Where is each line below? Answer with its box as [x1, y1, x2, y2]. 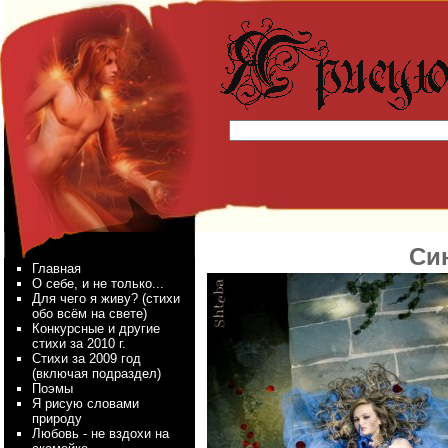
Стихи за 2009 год [32, 351, 141, 366]
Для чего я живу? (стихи [32, 291, 180, 306]
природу [32, 411, 82, 426]
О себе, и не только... [32, 276, 164, 291]
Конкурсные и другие [32, 321, 160, 336]
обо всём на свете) [32, 306, 147, 321]
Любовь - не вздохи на [32, 426, 169, 441]
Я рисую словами [32, 396, 139, 411]
